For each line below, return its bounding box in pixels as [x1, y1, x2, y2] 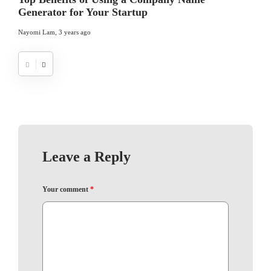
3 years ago [59, 28, 91, 36]
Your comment [42, 185, 90, 194]
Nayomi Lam [18, 28, 55, 36]
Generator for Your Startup [18, 6, 148, 19]
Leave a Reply [42, 149, 131, 165]
